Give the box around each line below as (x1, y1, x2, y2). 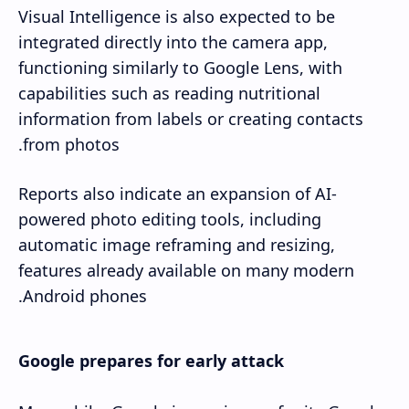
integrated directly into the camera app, (18, 31, 328, 54)
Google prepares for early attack (18, 349, 284, 372)
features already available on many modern (18, 258, 354, 281)
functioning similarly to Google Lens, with (18, 57, 342, 79)
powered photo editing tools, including (18, 207, 321, 230)
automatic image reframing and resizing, (18, 233, 335, 256)
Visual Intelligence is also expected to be (18, 5, 335, 28)
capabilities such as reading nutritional (18, 82, 320, 105)
